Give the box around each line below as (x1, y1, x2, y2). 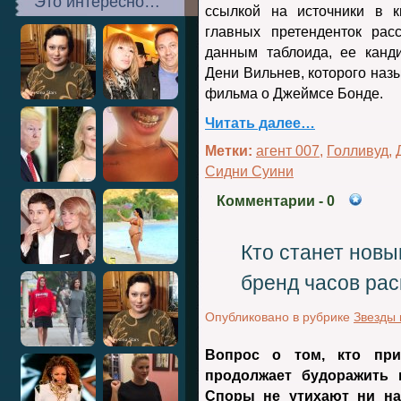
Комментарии (217, 193, 315, 209)
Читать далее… (205, 115, 315, 131)
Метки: (205, 143, 252, 158)
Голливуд (327, 143, 388, 158)
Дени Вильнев (205, 65, 301, 81)
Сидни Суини (205, 164, 294, 179)
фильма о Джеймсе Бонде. (205, 86, 383, 101)
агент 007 (256, 143, 320, 158)
